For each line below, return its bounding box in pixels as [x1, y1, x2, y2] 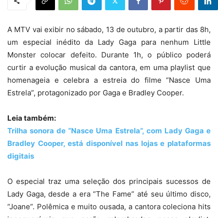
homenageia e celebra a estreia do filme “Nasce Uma [7, 75, 211, 85]
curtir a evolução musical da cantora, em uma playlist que [7, 63, 211, 72]
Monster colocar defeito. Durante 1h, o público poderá [7, 50, 211, 59]
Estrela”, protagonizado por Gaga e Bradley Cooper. [7, 88, 184, 97]
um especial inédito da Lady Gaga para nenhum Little [7, 37, 211, 47]
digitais [7, 151, 34, 161]
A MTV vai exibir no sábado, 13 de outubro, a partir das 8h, [7, 25, 211, 34]
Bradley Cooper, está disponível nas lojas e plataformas [7, 139, 211, 148]
